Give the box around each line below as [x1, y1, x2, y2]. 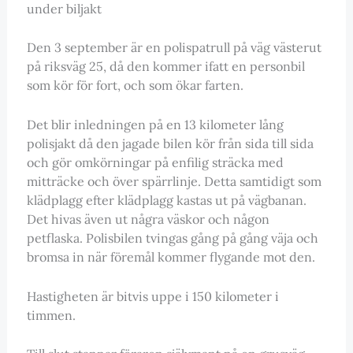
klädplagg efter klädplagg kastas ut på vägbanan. [26, 191, 307, 208]
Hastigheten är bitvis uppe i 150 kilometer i [26, 288, 279, 304]
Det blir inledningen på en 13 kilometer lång [26, 116, 284, 132]
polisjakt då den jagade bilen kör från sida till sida [26, 135, 314, 151]
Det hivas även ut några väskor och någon [26, 210, 269, 227]
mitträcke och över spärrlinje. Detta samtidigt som [26, 173, 321, 189]
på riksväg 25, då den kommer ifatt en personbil [26, 58, 305, 75]
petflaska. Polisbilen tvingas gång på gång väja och [26, 229, 318, 246]
